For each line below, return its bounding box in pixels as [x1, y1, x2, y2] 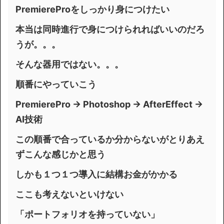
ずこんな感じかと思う [15, 149, 105, 159]
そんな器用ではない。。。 [15, 59, 123, 69]
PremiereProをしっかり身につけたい [15, 4, 169, 14]
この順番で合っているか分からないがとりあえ [15, 134, 204, 144]
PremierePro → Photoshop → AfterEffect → [15, 99, 203, 109]
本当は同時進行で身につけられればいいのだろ [15, 24, 204, 34]
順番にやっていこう [15, 79, 96, 89]
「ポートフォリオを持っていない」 [15, 209, 159, 219]
